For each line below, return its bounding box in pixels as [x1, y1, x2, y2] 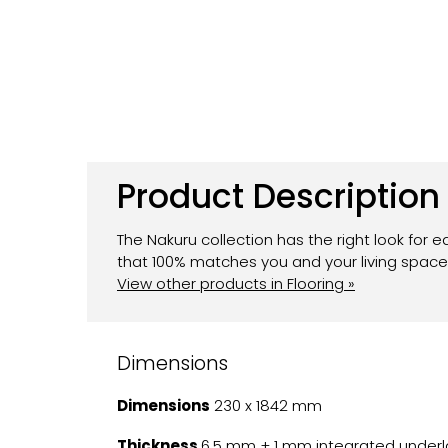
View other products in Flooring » [117, 273, 355, 295]
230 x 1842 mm [210, 395, 322, 417]
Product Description [117, 172, 440, 220]
